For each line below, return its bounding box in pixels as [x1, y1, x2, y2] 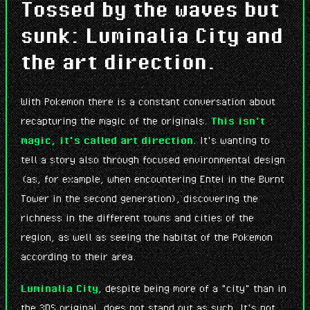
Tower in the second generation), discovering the [21, 192, 258, 205]
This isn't [211, 114, 265, 127]
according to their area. [21, 250, 136, 263]
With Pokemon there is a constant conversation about [21, 95, 275, 108]
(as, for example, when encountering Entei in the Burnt [21, 172, 284, 185]
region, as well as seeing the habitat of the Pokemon [21, 230, 273, 244]
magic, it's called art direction [21, 134, 193, 147]
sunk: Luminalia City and [21, 23, 283, 48]
